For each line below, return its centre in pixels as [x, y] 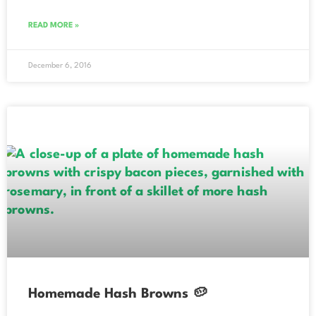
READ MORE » [54, 25]
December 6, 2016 [60, 66]
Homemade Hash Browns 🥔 [118, 294]
